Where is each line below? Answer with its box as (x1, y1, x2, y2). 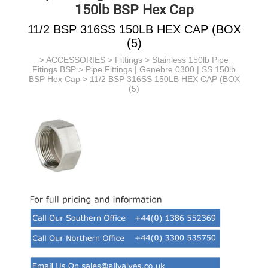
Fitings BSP (32, 65, 76, 74)
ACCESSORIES (46, 55, 105, 65)
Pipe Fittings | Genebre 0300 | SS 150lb (86, 65, 236, 74)
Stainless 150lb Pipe (152, 55, 229, 65)
